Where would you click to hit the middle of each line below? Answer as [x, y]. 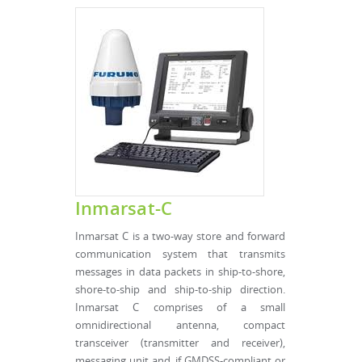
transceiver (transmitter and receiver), [180, 343]
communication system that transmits [180, 254]
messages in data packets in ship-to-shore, [180, 272]
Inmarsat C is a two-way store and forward [180, 236]
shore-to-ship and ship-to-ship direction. [180, 290]
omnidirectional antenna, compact [180, 325]
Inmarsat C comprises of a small [180, 307]
